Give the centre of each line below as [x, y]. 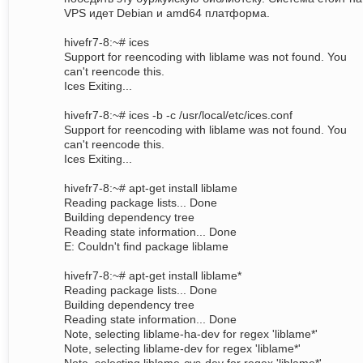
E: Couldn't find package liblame [146, 247]
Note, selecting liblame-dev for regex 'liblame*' [182, 349]
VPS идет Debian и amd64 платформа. [167, 13]
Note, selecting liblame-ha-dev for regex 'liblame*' [191, 334]
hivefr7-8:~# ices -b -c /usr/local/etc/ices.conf [178, 115]
